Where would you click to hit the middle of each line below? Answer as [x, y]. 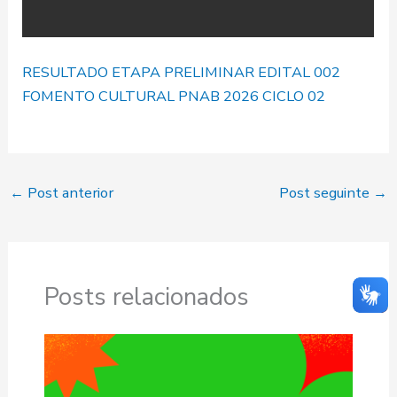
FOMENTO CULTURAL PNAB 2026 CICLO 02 [174, 97]
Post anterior [68, 192]
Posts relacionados [146, 296]
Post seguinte [327, 192]
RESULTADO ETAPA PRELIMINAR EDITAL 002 [182, 73]
